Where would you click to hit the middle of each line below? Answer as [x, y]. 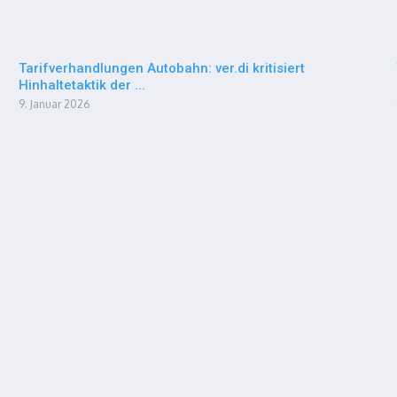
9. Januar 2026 [54, 104]
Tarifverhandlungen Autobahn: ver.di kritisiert [161, 68]
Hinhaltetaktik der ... [82, 85]
